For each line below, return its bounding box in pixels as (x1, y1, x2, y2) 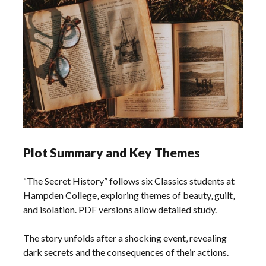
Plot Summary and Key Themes (23, 144, 201, 160)
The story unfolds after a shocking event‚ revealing (23, 232, 227, 243)
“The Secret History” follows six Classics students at (23, 175, 235, 186)
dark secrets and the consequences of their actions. (23, 246, 229, 258)
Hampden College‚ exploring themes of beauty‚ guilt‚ (23, 189, 235, 201)
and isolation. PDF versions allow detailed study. (23, 203, 217, 215)
